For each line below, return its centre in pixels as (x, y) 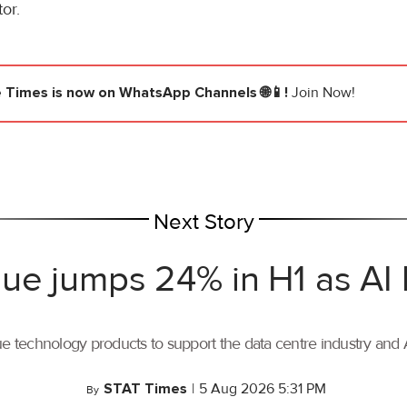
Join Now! (323, 93)
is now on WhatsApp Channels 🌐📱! (170, 93)
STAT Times (145, 389)
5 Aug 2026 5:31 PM (262, 389)
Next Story (203, 223)
